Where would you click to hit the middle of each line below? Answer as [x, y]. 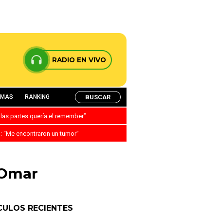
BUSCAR [98, 97]
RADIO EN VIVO [79, 60]
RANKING [37, 97]
